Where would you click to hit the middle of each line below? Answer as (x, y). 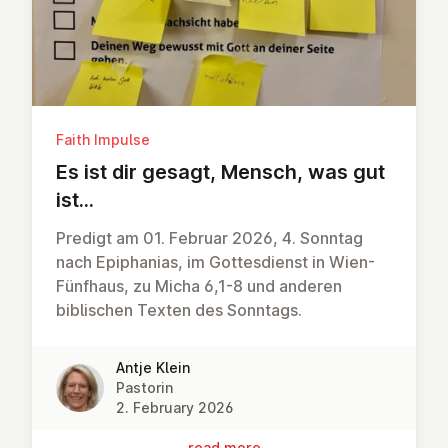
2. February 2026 (174, 407)
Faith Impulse (103, 139)
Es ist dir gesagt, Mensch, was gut (220, 171)
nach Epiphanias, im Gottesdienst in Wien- (215, 261)
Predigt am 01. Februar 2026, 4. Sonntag (209, 237)
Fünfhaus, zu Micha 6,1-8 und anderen (199, 285)
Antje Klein (153, 367)
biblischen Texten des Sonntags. (179, 309)
